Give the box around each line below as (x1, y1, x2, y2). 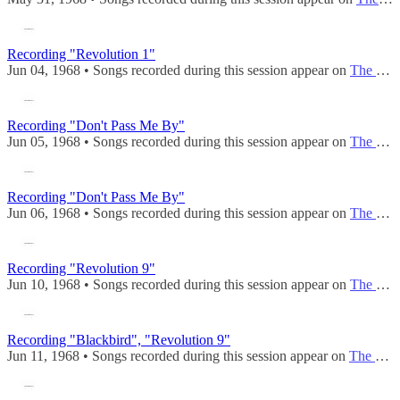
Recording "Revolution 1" (7, 46, 155, 62)
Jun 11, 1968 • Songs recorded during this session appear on (7, 348, 349, 364)
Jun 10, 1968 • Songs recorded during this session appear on (7, 277, 350, 293)
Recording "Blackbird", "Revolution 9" (7, 332, 230, 348)
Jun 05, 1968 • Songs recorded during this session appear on (7, 134, 350, 150)
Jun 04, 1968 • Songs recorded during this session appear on (7, 62, 350, 79)
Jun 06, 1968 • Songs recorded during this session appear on (7, 205, 350, 221)
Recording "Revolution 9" (7, 261, 155, 277)
